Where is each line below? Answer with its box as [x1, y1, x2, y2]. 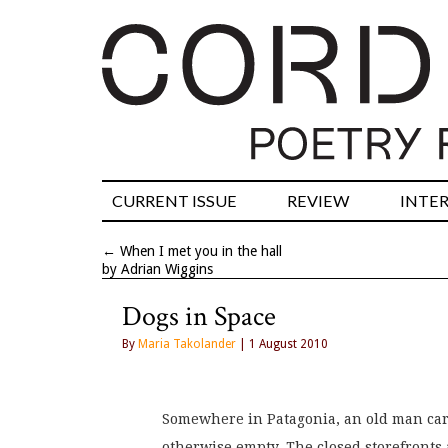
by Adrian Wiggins [102, 261, 213, 278]
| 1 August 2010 [236, 337, 328, 352]
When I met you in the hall [120, 243, 282, 260]
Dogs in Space [122, 298, 276, 336]
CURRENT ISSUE [112, 191, 237, 211]
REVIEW [287, 191, 350, 211]
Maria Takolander [138, 337, 236, 352]
